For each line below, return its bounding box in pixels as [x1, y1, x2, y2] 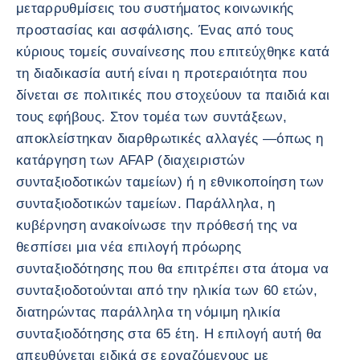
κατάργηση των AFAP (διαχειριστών [16, 153, 245, 168]
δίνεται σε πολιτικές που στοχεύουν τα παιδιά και [16, 88, 330, 103]
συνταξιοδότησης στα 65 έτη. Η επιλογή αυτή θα [16, 326, 322, 342]
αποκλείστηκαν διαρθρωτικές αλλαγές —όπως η [16, 131, 324, 146]
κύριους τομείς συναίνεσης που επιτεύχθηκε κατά [16, 44, 330, 59]
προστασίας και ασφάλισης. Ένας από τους [16, 22, 294, 38]
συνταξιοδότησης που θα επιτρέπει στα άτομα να [16, 261, 329, 276]
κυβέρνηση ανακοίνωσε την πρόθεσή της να [16, 218, 298, 233]
